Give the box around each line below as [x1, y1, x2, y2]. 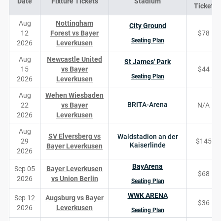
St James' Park [124, 58, 171, 66]
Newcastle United [47, 55, 102, 63]
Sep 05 [14, 165, 35, 173]
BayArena [132, 162, 163, 170]
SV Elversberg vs [48, 132, 101, 140]
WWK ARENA [127, 191, 168, 199]
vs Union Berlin [51, 175, 98, 183]
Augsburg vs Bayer [45, 194, 104, 202]
